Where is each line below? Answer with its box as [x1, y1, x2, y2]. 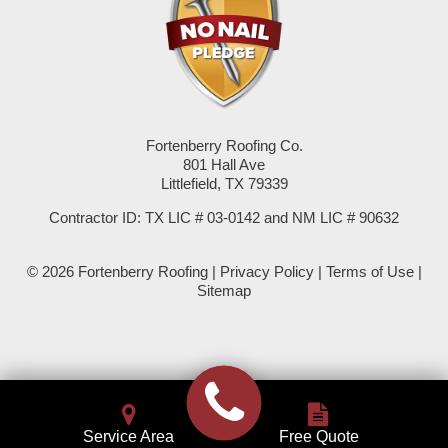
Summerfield [20, 207, 110, 225]
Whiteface [20, 395, 91, 413]
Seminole [20, 19, 88, 37]
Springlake [20, 113, 97, 131]
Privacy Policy [219, 262, 314, 280]
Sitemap [197, 281, 251, 299]
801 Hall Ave [183, 155, 265, 173]
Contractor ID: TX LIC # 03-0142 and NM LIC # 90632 [49, 208, 399, 226]
